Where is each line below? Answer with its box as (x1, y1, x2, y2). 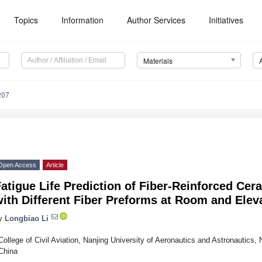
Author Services (127, 14, 186, 26)
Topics (14, 14, 39, 26)
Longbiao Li (5, 213, 49, 223)
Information (61, 14, 104, 26)
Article (46, 161, 64, 169)
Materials (143, 56, 173, 66)
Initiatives (209, 14, 244, 26)
